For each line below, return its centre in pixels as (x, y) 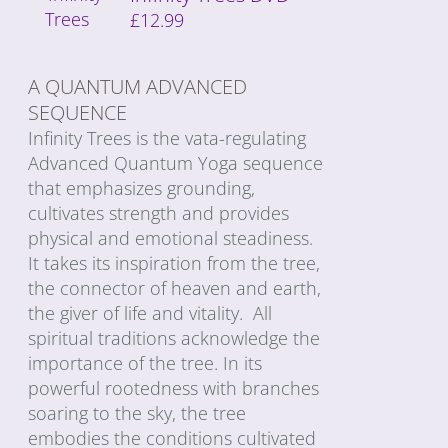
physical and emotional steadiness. (171, 237)
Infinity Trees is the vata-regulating (167, 137)
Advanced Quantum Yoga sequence (176, 162)
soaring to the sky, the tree (137, 412)
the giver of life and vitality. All (150, 312)
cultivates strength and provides (159, 212)
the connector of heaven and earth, (175, 287)
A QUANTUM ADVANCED (138, 86)
